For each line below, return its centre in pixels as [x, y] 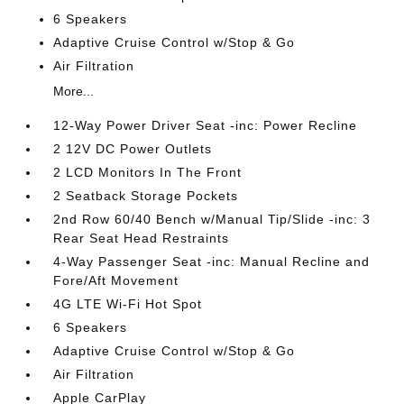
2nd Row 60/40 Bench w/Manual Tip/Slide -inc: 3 [212, 219]
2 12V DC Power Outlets [133, 149]
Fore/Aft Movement [116, 280]
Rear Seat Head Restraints [142, 238]
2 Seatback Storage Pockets [146, 196]
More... [74, 91]
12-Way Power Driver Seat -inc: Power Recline [206, 125]
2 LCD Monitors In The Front [148, 172]
